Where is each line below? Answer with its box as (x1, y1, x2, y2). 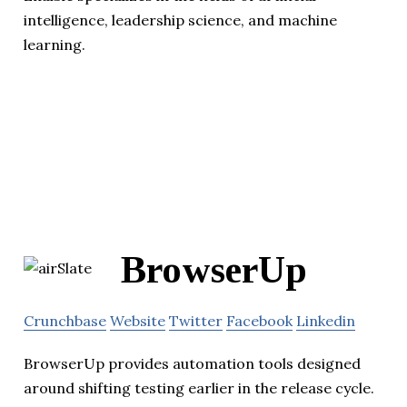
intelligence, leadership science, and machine (24, 11, 337, 30)
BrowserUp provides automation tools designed (24, 353, 361, 372)
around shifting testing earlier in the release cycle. (24, 378, 374, 397)
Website (110, 311, 165, 330)
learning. (24, 35, 85, 55)
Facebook (226, 311, 293, 330)
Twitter (169, 311, 223, 330)
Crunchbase (24, 311, 106, 330)
